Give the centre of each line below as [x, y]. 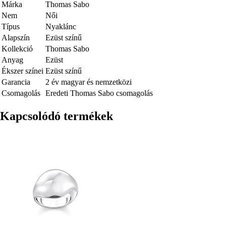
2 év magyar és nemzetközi [89, 82]
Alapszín [16, 37]
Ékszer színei [22, 71]
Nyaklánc [61, 26]
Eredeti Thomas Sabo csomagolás [99, 93]
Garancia [16, 82]
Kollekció [17, 48]
